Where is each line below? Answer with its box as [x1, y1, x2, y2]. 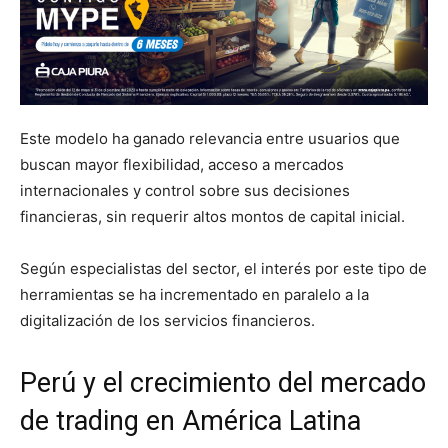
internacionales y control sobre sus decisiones [20, 181, 350, 201]
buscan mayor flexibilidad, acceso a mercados [20, 155, 344, 175]
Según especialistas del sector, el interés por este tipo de [20, 259, 427, 279]
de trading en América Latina [20, 405, 361, 438]
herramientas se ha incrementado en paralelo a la [20, 285, 369, 305]
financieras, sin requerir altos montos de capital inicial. [20, 207, 405, 227]
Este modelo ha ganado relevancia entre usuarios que [20, 129, 400, 149]
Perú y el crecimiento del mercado [20, 367, 426, 400]
